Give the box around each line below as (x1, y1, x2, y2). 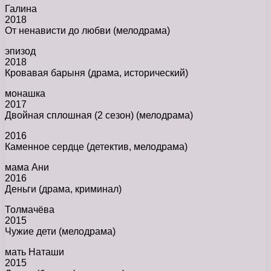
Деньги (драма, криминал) (5, 183, 122, 194)
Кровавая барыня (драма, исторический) (5, 67, 188, 78)
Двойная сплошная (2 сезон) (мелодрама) (5, 109, 193, 120)
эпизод (5, 45, 36, 56)
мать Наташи (5, 246, 64, 257)
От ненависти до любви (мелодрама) (5, 25, 170, 36)
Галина (5, 3, 37, 14)
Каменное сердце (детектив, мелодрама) (5, 141, 188, 152)
